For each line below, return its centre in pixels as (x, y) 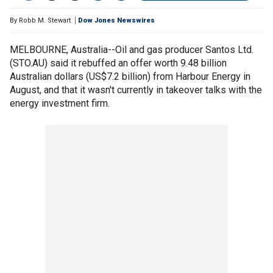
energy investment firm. (60, 103)
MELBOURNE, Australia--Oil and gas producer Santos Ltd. (132, 50)
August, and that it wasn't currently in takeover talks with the (136, 90)
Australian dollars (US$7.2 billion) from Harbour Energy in (130, 76)
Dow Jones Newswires (116, 20)
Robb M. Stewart (45, 20)
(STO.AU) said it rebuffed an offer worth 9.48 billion (118, 63)
